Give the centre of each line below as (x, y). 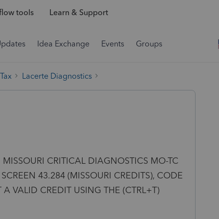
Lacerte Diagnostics (57, 76)
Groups (149, 44)
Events (113, 44)
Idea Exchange (63, 44)
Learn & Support (78, 13)
